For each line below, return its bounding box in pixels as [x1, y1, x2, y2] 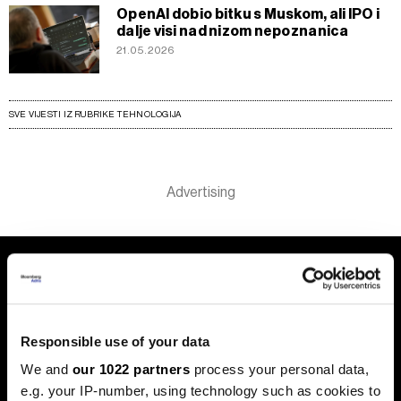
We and [21, 362, 73, 378]
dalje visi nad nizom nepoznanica [116, 22, 349, 40]
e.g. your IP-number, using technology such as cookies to [21, 383, 380, 399]
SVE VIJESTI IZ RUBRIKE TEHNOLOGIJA [9, 109, 182, 119]
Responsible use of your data [21, 333, 209, 349]
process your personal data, [190, 362, 369, 378]
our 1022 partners [72, 362, 190, 378]
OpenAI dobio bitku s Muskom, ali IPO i [116, 5, 380, 23]
